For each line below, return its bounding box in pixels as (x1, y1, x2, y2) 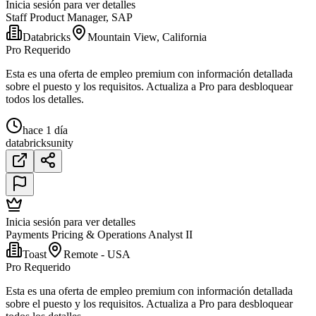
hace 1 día (23, 123, 68, 136)
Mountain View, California (87, 30, 207, 43)
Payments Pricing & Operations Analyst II (6, 228, 193, 241)
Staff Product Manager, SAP (6, 11, 133, 23)
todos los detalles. (6, 92, 84, 105)
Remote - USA (63, 248, 130, 260)
